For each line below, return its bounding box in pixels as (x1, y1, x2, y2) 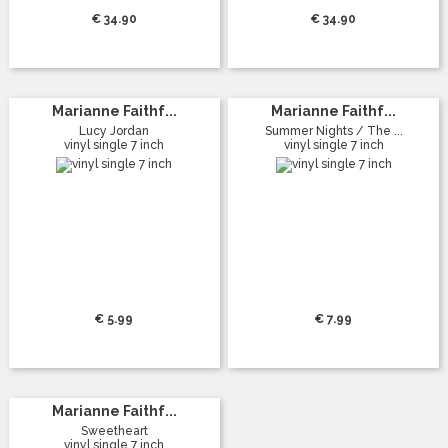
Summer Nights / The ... (264, 123, 403, 138)
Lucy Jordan (79, 123, 150, 138)
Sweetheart (80, 423, 148, 438)
